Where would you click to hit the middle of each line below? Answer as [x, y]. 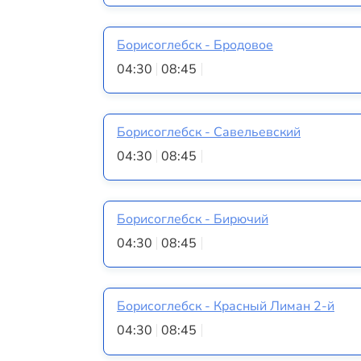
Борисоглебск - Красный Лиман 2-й [226, 307]
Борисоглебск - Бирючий [193, 220]
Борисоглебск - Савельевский [209, 132]
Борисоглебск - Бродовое [195, 45]
